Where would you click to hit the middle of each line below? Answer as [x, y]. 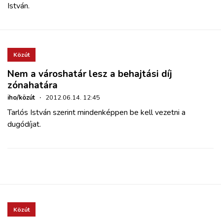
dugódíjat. [24, 125]
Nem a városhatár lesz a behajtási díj [90, 74]
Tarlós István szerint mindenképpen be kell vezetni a [96, 113]
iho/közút [21, 98]
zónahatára [33, 86]
